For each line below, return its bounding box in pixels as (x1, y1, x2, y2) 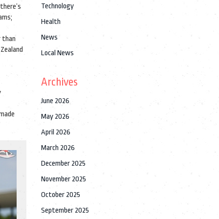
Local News (41, 49, 74, 57)
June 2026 (41, 97, 69, 105)
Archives (41, 76, 78, 88)
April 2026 (41, 128, 70, 136)
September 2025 (41, 206, 89, 215)
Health (41, 18, 61, 26)
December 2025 (41, 159, 86, 168)
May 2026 (41, 112, 69, 121)
